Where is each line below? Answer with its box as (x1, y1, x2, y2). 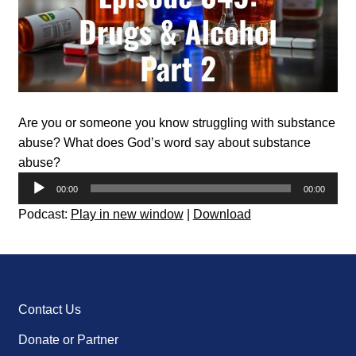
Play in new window (70, 207, 184, 222)
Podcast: (17, 207, 71, 222)
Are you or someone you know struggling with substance (17, 116, 335, 130)
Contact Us (17, 303, 81, 317)
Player (17, 195, 54, 209)
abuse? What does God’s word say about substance (17, 136, 311, 150)
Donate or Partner (17, 333, 118, 347)
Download (192, 207, 251, 222)
